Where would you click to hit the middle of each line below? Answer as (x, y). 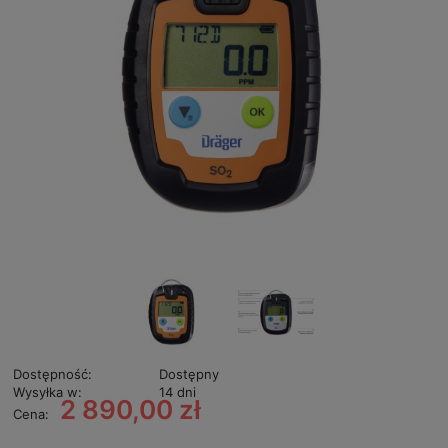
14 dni (177, 391)
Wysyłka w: (47, 391)
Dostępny (188, 373)
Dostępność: (52, 373)
